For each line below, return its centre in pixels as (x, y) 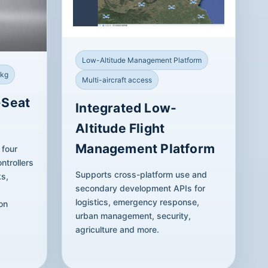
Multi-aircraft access (117, 80)
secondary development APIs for (141, 188)
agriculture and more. (118, 230)
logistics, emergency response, (138, 202)
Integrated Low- (126, 108)
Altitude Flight (120, 129)
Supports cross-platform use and (141, 175)
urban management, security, (133, 216)
